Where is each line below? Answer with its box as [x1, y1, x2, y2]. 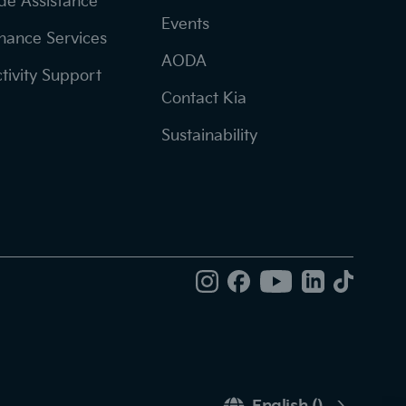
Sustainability [161, 126, 258, 145]
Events [161, 14, 210, 34]
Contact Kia [161, 89, 247, 108]
